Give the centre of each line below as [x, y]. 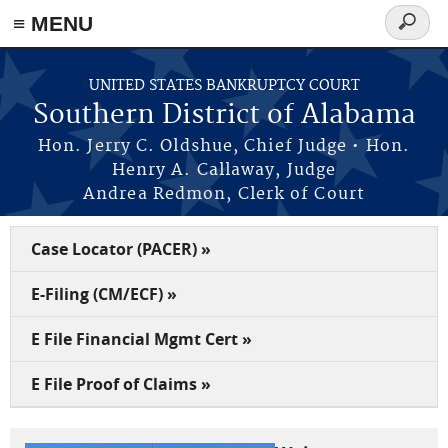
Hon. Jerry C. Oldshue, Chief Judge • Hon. [224, 146]
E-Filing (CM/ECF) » [104, 294]
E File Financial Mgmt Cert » [141, 339]
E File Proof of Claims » [121, 384]
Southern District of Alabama [224, 115]
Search [415, 33]
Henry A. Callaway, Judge [224, 170]
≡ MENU [53, 23]
